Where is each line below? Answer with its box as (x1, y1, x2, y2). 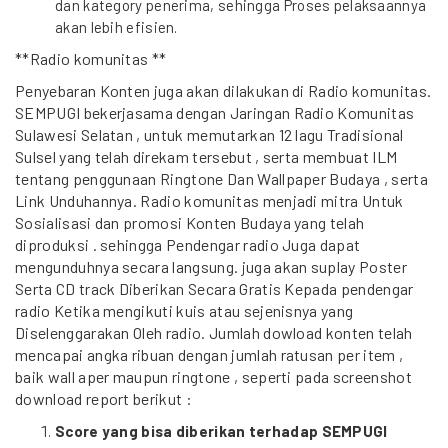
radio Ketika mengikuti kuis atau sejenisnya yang (15, 301, 354, 320)
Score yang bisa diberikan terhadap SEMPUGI (55, 422, 388, 440)
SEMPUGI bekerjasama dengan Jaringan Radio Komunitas (15, 103, 415, 122)
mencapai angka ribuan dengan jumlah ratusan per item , (15, 345, 404, 364)
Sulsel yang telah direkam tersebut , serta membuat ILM (15, 147, 398, 166)
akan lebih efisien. (55, 18, 178, 36)
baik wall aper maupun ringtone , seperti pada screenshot (15, 367, 412, 386)
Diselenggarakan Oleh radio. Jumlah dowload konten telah (15, 323, 413, 342)
